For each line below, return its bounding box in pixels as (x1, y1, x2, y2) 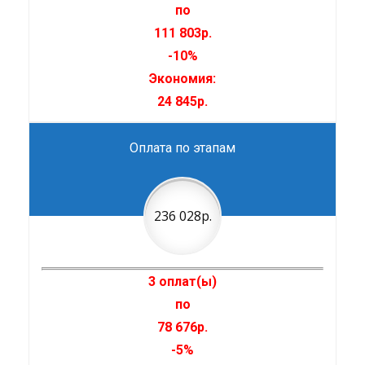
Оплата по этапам (130, 140, 235, 156)
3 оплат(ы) (148, 274, 217, 290)
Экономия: (149, 71, 216, 87)
